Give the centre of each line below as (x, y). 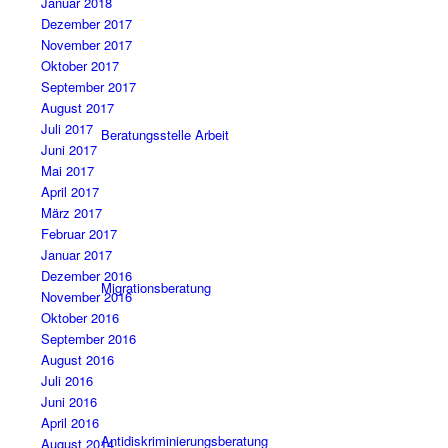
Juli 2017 (66, 129)
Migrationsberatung (155, 287)
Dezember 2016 (86, 276)
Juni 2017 (68, 150)
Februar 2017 (78, 234)
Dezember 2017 (86, 24)
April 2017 (69, 192)
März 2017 (71, 213)
